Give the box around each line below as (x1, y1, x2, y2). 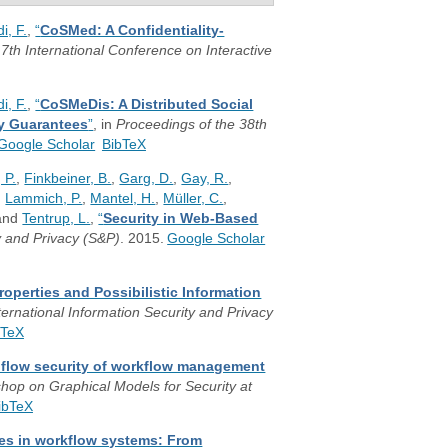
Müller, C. (163, 190, 224, 206)
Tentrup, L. (22, 210, 91, 226)
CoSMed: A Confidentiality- (40, 22, 225, 38)
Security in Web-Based (103, 210, 259, 226)
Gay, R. (181, 170, 229, 186)
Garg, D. (119, 170, 174, 186)
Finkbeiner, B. (24, 170, 112, 186)
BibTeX (101, 136, 146, 152)
